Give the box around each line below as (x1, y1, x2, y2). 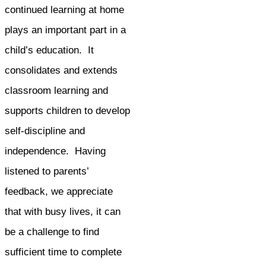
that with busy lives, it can (5, 205, 121, 217)
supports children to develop (5, 104, 130, 116)
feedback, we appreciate (5, 185, 113, 197)
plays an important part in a (5, 24, 126, 36)
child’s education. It (5, 44, 94, 56)
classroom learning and (5, 84, 108, 96)
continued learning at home (5, 4, 124, 15)
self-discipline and (5, 125, 85, 137)
